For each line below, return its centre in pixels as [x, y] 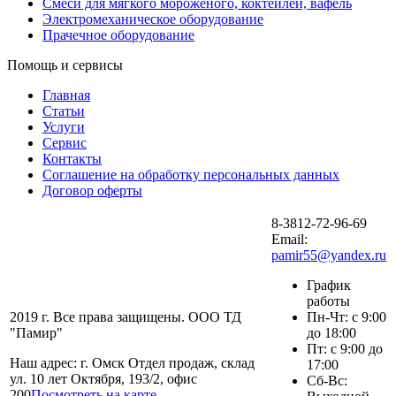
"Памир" [36, 332]
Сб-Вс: [327, 380]
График [329, 285]
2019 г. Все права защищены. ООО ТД [126, 316]
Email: [289, 239]
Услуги [64, 126]
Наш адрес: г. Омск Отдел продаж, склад [132, 362]
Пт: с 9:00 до [345, 348]
